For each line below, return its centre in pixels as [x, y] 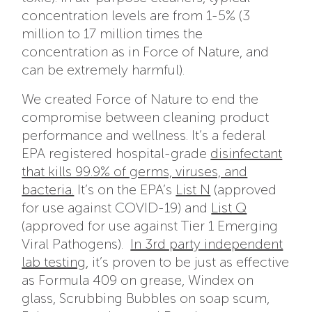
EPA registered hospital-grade [116, 154]
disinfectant [247, 154]
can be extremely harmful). [103, 70]
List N [193, 190]
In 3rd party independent [207, 244]
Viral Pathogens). [76, 244]
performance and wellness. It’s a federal [144, 135]
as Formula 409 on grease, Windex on [138, 280]
